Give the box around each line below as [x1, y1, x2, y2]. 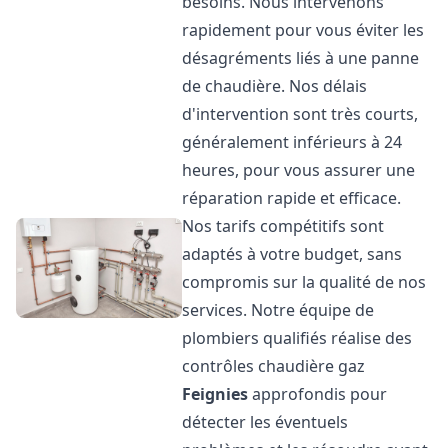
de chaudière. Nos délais [182, 75, 368, 97]
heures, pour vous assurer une [182, 159, 416, 181]
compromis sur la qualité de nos [182, 271, 427, 293]
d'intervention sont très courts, [182, 103, 419, 125]
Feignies [182, 383, 249, 405]
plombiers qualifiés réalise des [182, 327, 413, 349]
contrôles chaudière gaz [182, 355, 366, 377]
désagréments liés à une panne [182, 47, 420, 69]
